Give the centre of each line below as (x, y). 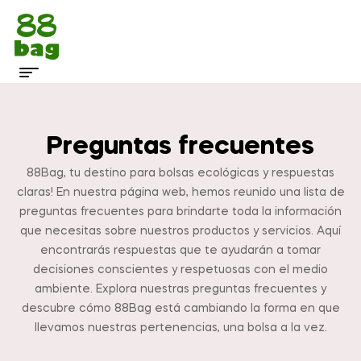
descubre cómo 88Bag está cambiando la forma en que (180, 309)
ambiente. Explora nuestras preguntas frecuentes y (180, 289)
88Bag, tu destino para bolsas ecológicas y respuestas (180, 173)
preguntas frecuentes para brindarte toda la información (180, 212)
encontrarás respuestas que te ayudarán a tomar (180, 251)
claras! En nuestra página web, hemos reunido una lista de (180, 193)
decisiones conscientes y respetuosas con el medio (180, 270)
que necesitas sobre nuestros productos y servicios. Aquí (180, 231)
